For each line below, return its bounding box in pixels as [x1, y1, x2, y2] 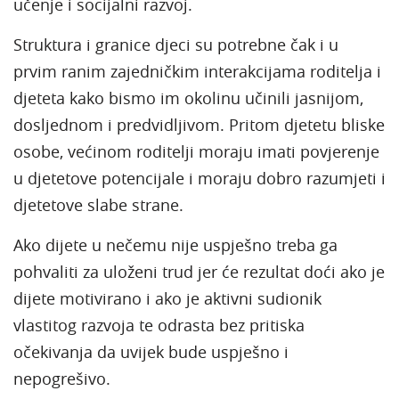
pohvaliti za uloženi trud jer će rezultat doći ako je [13, 260, 385, 282]
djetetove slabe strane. [13, 193, 183, 216]
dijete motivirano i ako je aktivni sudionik [13, 287, 322, 309]
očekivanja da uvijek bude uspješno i [13, 340, 289, 362]
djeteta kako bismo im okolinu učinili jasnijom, [13, 86, 363, 109]
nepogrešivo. [13, 367, 110, 389]
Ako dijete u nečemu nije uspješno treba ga [13, 233, 338, 256]
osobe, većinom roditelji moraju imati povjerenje [13, 140, 379, 162]
